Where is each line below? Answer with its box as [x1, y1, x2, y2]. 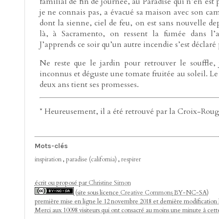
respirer [121, 155, 141, 164]
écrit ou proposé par [34, 178, 88, 188]
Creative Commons [120, 188, 173, 197]
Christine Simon [88, 178, 131, 188]
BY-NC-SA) [172, 188, 209, 197]
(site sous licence [73, 188, 120, 197]
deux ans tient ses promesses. [39, 79, 139, 90]
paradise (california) [66, 155, 117, 164]
